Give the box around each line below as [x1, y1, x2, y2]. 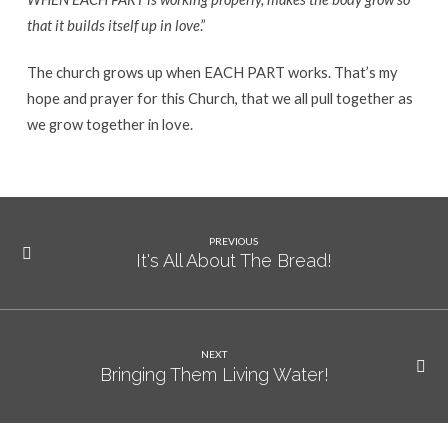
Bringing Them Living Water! [99, 363, 329, 385]
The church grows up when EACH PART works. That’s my [26, 62, 398, 81]
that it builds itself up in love [26, 15, 200, 34]
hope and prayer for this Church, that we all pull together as [26, 88, 413, 107]
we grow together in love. [26, 114, 193, 133]
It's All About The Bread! [135, 250, 332, 272]
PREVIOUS [209, 234, 259, 247]
